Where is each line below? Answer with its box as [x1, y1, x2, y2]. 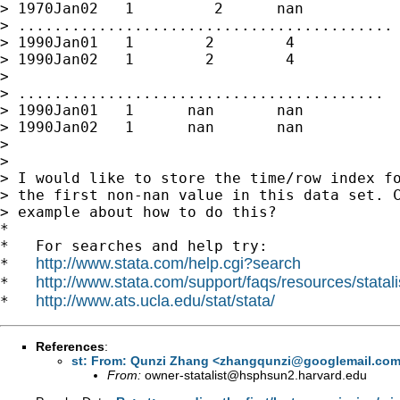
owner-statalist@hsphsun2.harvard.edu [145, 367, 367, 382]
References [36, 338, 104, 354]
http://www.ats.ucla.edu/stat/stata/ [36, 291, 275, 310]
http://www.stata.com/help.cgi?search [36, 254, 301, 272]
